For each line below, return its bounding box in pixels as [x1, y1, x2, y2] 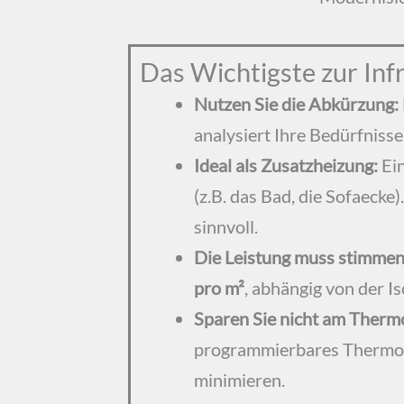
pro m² [194, 277, 244, 299]
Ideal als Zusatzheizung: [194, 154, 378, 177]
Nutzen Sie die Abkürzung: [194, 93, 399, 115]
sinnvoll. [194, 216, 258, 238]
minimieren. [194, 369, 285, 391]
